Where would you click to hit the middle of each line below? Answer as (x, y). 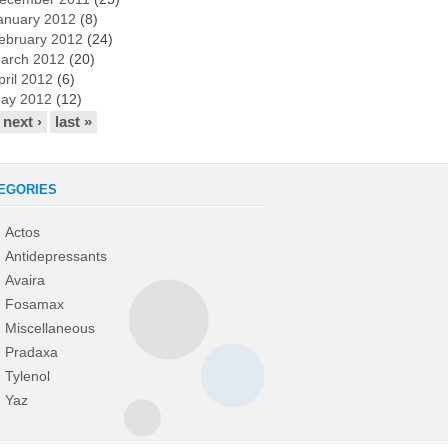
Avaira (25, 279)
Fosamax (34, 303)
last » (73, 121)
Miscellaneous (50, 327)
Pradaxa (31, 351)
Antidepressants (56, 255)
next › (22, 121)
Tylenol (27, 375)
